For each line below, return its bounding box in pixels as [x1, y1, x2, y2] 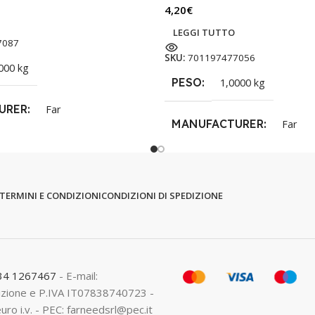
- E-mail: [59, 269, 98, 283]
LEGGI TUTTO [173, 26, 235, 39]
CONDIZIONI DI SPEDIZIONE [101, 189, 223, 202]
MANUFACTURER [172, 117, 264, 131]
